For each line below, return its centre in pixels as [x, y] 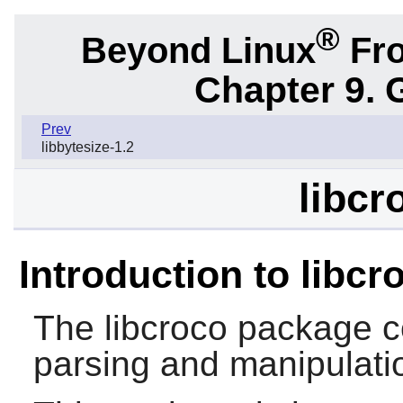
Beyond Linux [198, 50]
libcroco [166, 328]
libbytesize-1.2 [88, 148]
